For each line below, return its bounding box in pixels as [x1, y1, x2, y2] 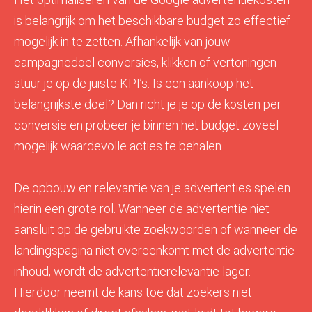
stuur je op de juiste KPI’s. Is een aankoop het [14, 75, 253, 91]
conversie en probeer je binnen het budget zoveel [14, 117, 279, 132]
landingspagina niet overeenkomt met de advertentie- [14, 242, 298, 258]
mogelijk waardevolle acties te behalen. [14, 138, 224, 153]
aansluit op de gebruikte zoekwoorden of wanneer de [14, 221, 297, 237]
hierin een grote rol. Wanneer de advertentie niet [14, 201, 270, 216]
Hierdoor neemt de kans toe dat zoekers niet [14, 284, 252, 299]
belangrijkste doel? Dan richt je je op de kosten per [14, 96, 281, 111]
